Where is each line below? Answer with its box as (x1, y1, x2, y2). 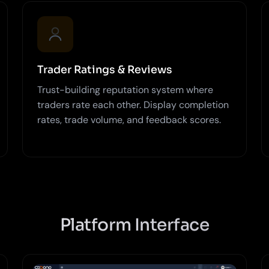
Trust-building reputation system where (37, 83, 214, 96)
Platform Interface (60, 214, 209, 235)
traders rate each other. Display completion (37, 98, 229, 111)
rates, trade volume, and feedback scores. (37, 113, 222, 126)
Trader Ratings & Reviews (37, 62, 173, 76)
